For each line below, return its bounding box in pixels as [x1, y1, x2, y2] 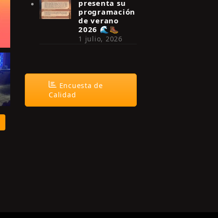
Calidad [49, 90, 76, 99]
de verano [78, 16, 119, 25]
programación [78, 7, 135, 17]
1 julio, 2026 [78, 34, 123, 43]
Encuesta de [56, 81, 103, 90]
